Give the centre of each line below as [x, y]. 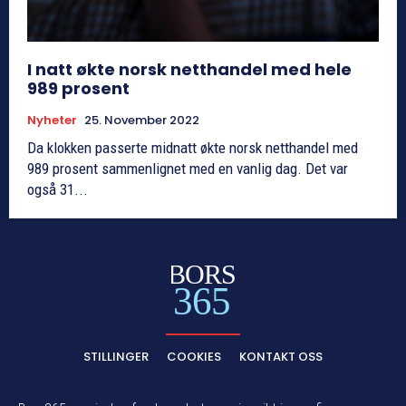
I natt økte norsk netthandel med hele [189, 70]
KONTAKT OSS [281, 356]
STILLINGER [116, 356]
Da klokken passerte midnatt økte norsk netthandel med [193, 148]
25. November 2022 [142, 121]
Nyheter [52, 121]
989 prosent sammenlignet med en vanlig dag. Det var [188, 169]
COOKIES [194, 356]
